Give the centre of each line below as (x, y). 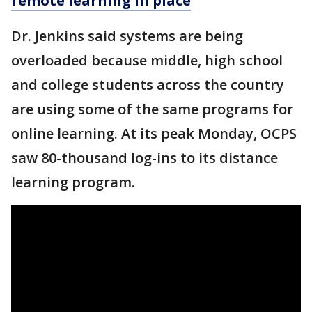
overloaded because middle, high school (147, 60)
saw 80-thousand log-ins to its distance (145, 158)
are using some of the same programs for (152, 109)
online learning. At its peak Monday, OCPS (154, 133)
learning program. (75, 182)
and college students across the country (148, 85)
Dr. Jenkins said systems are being (127, 36)
